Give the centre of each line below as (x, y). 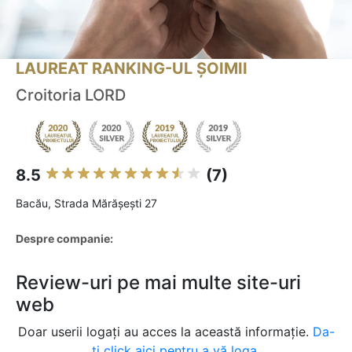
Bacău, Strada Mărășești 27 (86, 203)
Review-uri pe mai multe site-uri (158, 283)
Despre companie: (64, 239)
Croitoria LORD (71, 95)
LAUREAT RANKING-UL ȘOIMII (132, 69)
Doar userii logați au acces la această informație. (165, 332)
